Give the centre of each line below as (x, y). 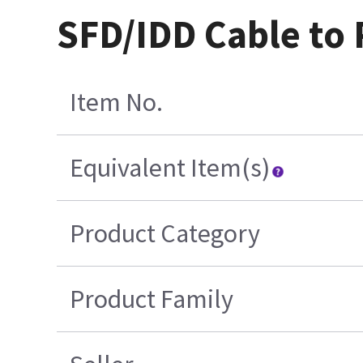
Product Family (152, 299)
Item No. (117, 102)
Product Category (165, 233)
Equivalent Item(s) (170, 167)
